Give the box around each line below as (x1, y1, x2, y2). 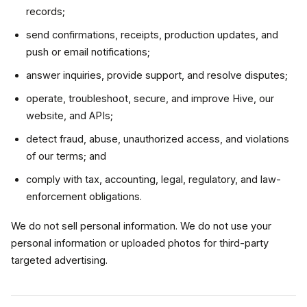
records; (26, 5, 65, 18)
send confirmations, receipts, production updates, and (26, 29, 278, 41)
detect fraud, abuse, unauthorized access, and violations (26, 133, 289, 145)
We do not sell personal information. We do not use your (11, 220, 271, 232)
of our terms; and (26, 150, 106, 162)
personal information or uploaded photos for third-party (11, 237, 269, 249)
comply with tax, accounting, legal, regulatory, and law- (26, 173, 281, 186)
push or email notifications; (26, 46, 150, 58)
